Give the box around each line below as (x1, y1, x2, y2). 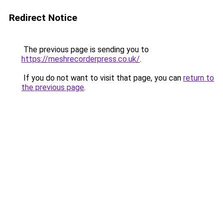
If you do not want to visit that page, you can (21, 73, 183, 83)
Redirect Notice (9, 12, 77, 23)
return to (183, 73, 214, 83)
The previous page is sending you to (21, 45, 149, 54)
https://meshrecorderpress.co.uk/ (21, 54, 140, 64)
